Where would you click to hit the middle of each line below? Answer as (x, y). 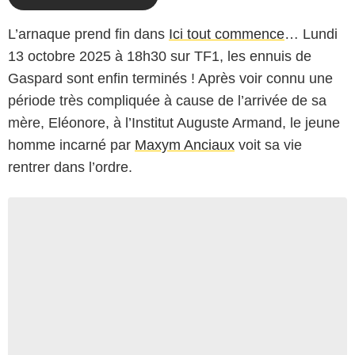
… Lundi (311, 34)
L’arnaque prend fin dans (88, 34)
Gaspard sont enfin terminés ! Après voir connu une (170, 78)
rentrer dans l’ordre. (70, 167)
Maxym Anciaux (185, 145)
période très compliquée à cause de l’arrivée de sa (167, 100)
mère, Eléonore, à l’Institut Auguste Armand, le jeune (174, 122)
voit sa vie (268, 145)
